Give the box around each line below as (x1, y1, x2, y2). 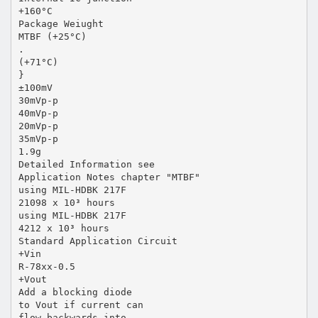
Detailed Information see (18, 158, 155, 170)
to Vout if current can (18, 299, 143, 310)
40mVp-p (18, 107, 58, 119)
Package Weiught (18, 18, 104, 29)
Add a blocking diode (18, 286, 132, 297)
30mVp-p (18, 94, 58, 106)
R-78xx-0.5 (18, 261, 75, 272)
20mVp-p (18, 120, 58, 131)
